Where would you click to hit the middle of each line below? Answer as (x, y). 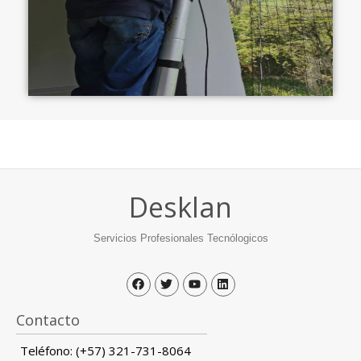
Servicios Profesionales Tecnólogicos (180, 238)
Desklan (180, 207)
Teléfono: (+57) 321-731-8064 (106, 350)
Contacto (48, 320)
